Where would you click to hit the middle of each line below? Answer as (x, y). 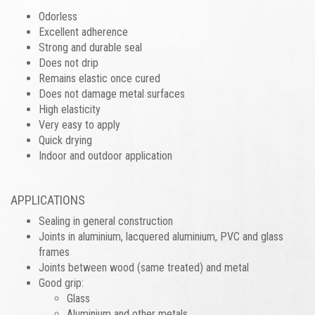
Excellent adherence (83, 32)
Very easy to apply (79, 125)
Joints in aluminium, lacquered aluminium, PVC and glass (161, 237)
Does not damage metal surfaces (112, 94)
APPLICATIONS (48, 200)
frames (54, 252)
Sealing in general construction (106, 221)
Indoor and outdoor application (105, 156)
